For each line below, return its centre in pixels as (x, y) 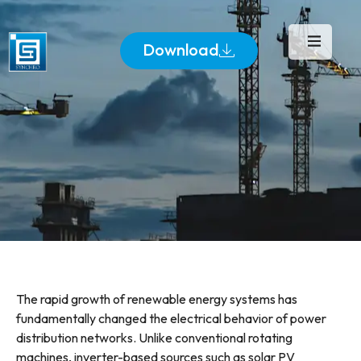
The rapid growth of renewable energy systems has (157, 299)
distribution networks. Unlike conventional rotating (154, 338)
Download (180, 50)
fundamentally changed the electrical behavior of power (171, 319)
